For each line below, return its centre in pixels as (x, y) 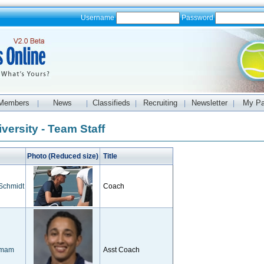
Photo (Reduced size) (63, 156)
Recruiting (160, 103)
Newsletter (209, 103)
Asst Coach (121, 250)
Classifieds (111, 103)
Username (98, 18)
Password (197, 18)
